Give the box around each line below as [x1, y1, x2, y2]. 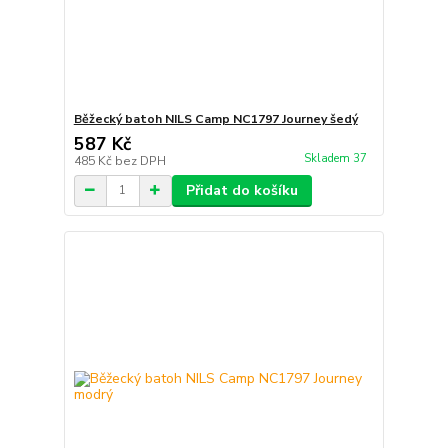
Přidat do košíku [185, 180, 298, 200]
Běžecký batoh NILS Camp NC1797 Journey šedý [73, 110, 358, 127]
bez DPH [114, 152, 166, 169]
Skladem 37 [303, 150, 370, 166]
